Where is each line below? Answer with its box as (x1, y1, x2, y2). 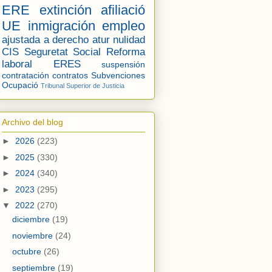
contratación (2, 70, 49, 80)
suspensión (101, 59, 145, 69)
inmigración (27, 18, 95, 33)
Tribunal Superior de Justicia (41, 81, 124, 89)
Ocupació (2, 80, 38, 90)
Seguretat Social (24, 46, 101, 58)
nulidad (113, 33, 145, 46)
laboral (2, 58, 32, 70)
